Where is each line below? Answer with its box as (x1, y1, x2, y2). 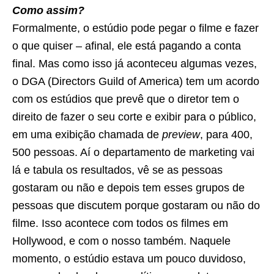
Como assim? (12, 4, 84, 17)
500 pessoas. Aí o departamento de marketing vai (12, 146, 254, 159)
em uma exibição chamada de (12, 128, 162, 141)
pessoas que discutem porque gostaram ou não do (12, 199, 260, 212)
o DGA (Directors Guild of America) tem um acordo (12, 75, 259, 88)
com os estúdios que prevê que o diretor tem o (12, 93, 239, 106)
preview (162, 128, 200, 141)
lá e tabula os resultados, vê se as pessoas (12, 164, 223, 177)
